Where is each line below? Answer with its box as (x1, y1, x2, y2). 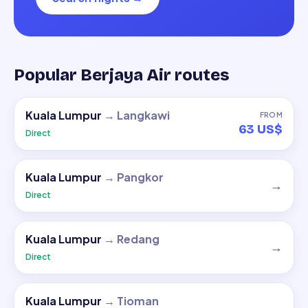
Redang (117, 232, 159, 246)
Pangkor (117, 170, 164, 184)
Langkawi (117, 108, 170, 122)
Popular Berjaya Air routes (14, 65, 230, 85)
